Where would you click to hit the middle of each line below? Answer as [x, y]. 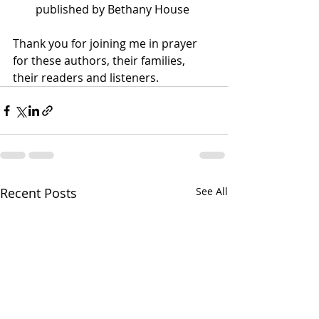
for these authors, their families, [100, 61]
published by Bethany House [114, 9]
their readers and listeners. [86, 78]
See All [212, 191]
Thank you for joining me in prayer [106, 43]
